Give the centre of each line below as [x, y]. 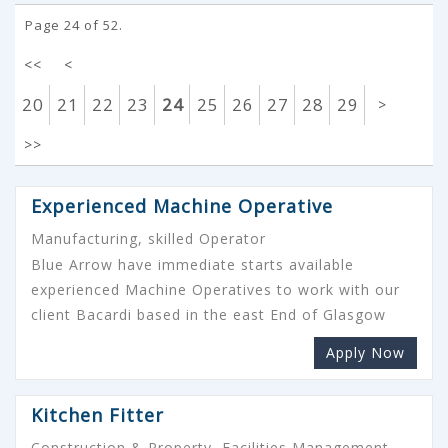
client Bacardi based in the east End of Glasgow [208, 314]
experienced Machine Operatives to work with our [215, 289]
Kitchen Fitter [97, 414]
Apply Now [365, 352]
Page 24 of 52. [74, 24]
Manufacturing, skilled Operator [148, 238]
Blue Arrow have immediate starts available [192, 264]
